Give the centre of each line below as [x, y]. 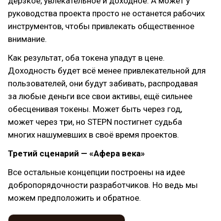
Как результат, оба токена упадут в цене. [86, 57]
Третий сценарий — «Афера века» [76, 153]
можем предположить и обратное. [74, 198]
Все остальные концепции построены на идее [96, 172]
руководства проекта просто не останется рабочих [106, 13]
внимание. [27, 39]
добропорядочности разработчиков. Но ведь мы [103, 185]
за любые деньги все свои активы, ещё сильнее [100, 96]
